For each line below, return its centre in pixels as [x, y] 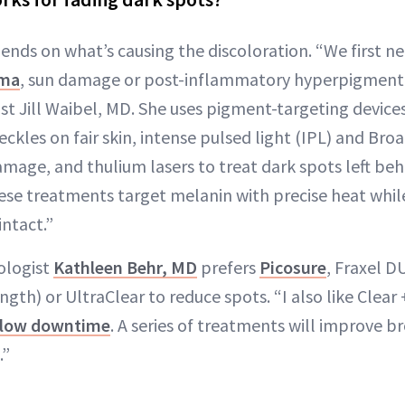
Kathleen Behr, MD [125, 268]
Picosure [293, 268]
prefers [228, 268]
